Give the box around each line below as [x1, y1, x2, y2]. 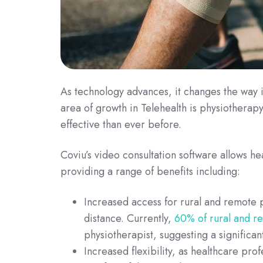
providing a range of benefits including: [60, 163, 240, 179]
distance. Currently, [84, 210, 174, 226]
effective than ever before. [60, 116, 181, 132]
